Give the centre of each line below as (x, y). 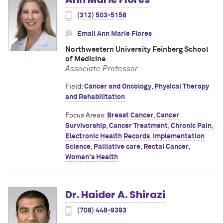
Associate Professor (102, 68)
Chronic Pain (191, 126)
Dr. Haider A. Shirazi (115, 194)
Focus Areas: (86, 115)
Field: (75, 86)
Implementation (179, 136)
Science (78, 147)
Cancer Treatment (138, 126)
